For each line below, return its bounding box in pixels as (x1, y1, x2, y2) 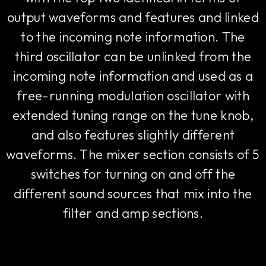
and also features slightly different (31, 126, 235, 144)
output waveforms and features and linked (7, 9, 259, 26)
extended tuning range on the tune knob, (12, 107, 254, 124)
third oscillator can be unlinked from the (14, 48, 252, 65)
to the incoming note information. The (21, 28, 245, 46)
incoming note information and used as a (12, 68, 254, 85)
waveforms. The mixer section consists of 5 (6, 146, 260, 163)
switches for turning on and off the (30, 166, 236, 183)
